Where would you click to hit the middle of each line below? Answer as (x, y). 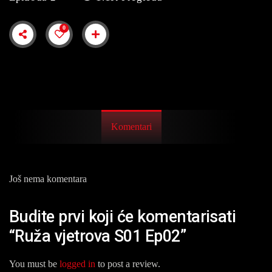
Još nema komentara (48, 178)
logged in (77, 263)
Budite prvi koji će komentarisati (123, 217)
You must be (34, 263)
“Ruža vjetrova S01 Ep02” (98, 236)
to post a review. (128, 263)
